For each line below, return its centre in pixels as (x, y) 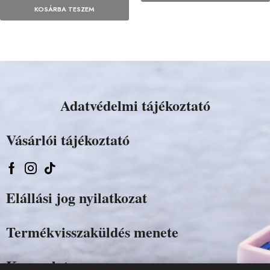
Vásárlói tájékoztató (68, 139)
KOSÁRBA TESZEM (64, 9)
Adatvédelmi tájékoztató (135, 105)
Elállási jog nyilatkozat (77, 198)
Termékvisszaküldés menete (92, 231)
